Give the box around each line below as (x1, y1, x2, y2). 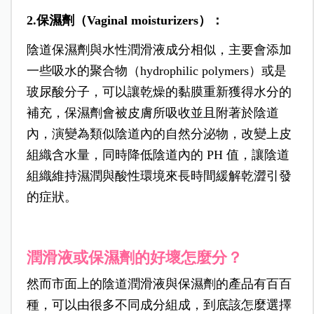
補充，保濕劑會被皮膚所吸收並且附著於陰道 (26, 106, 279, 121)
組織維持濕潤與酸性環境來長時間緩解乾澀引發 (26, 169, 292, 184)
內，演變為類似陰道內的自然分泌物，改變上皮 (26, 127, 292, 142)
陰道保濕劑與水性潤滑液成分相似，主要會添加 (26, 43, 292, 57)
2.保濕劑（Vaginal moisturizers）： (26, 13, 224, 28)
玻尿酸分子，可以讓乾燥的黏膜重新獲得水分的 (26, 85, 292, 100)
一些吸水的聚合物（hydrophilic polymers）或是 (26, 64, 287, 78)
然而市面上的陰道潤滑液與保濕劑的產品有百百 (26, 277, 292, 292)
